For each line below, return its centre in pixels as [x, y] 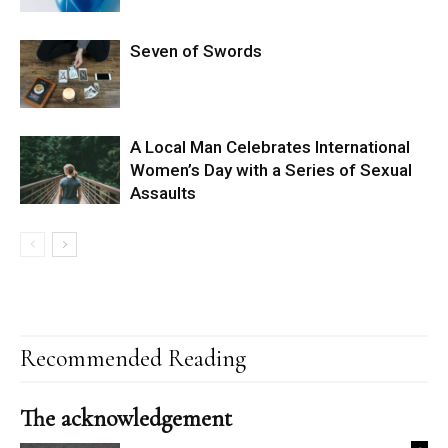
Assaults [163, 192]
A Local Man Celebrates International [270, 146]
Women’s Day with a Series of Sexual [271, 169]
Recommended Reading [133, 358]
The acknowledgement [126, 418]
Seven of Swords [196, 50]
